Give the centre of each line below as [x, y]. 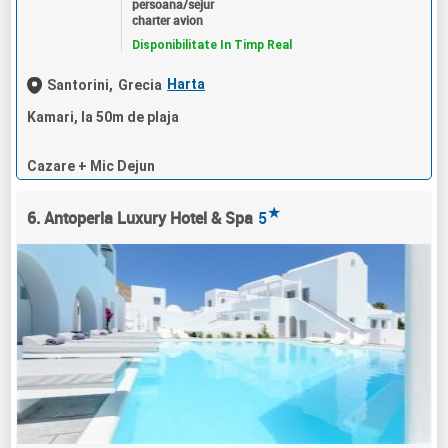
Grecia [140, 84]
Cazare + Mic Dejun [91, 166]
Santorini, [80, 84]
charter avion [167, 19]
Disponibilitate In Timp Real [211, 44]
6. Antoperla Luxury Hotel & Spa [140, 218]
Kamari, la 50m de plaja [103, 117]
